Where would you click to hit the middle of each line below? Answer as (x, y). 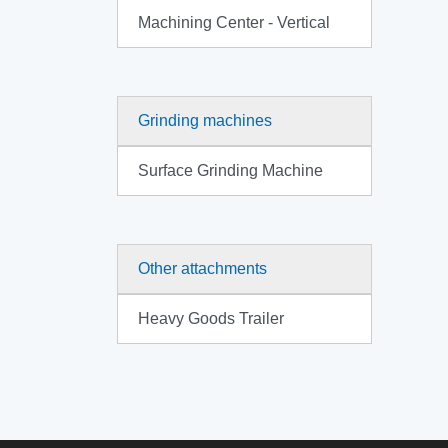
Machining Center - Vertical (234, 22)
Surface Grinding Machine (230, 170)
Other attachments (202, 268)
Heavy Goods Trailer (211, 318)
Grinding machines (205, 120)
